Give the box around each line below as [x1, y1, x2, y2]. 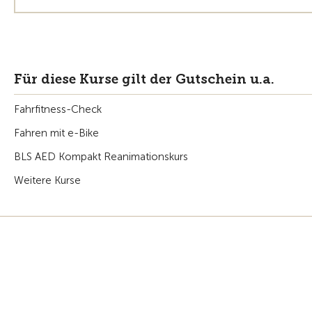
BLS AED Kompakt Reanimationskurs [14, 150, 188, 163]
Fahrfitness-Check [14, 102, 102, 116]
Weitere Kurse [14, 173, 81, 187]
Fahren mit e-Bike [14, 126, 99, 139]
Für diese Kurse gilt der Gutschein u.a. [14, 70, 274, 87]
